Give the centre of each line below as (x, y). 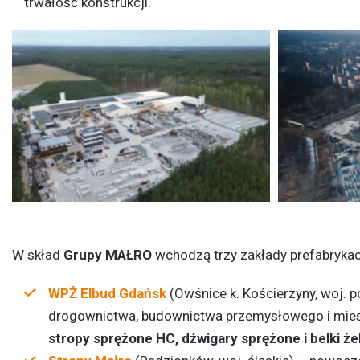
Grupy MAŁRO (108, 255)
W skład (38, 255)
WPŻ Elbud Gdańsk (109, 293)
